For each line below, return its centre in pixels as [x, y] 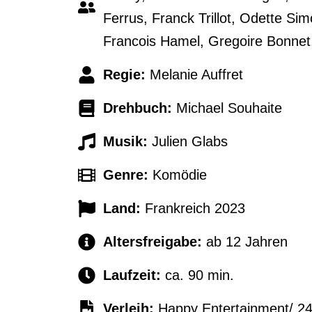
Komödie [180, 175]
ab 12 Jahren [247, 242]
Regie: [127, 75]
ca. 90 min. [200, 275]
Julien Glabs [190, 142]
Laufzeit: [134, 275]
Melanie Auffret [197, 75]
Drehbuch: [140, 108]
